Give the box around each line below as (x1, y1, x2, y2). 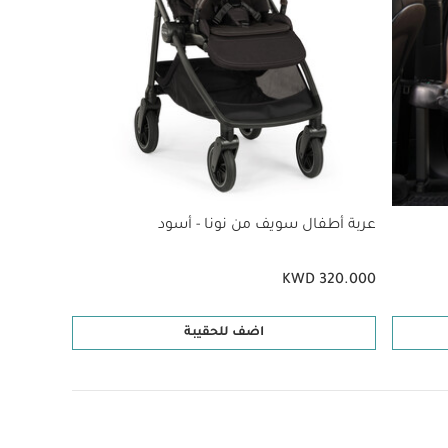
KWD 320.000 (281, 273, 376, 289)
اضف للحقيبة (183, 326, 264, 340)
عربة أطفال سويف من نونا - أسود (157, 218, 376, 234)
